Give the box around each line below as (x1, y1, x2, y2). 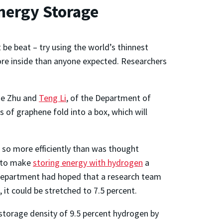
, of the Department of (66, 92, 151, 104)
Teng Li (39, 92, 66, 104)
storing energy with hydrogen (33, 156, 143, 168)
